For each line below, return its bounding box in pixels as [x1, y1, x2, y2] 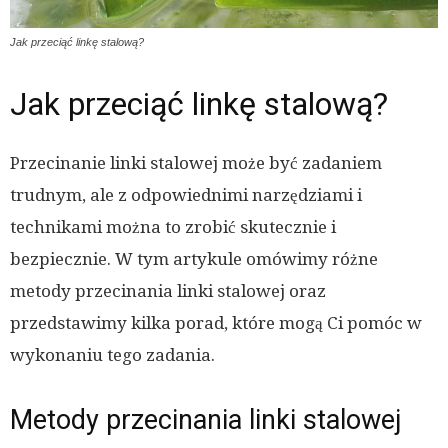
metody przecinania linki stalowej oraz [10, 281, 326, 302]
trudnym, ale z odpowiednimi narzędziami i [10, 185, 362, 206]
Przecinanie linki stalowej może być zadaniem [10, 153, 382, 174]
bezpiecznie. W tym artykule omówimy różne [10, 249, 378, 270]
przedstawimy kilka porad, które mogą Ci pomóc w [10, 313, 422, 334]
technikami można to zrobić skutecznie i [10, 217, 336, 238]
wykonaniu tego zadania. [10, 345, 215, 366]
